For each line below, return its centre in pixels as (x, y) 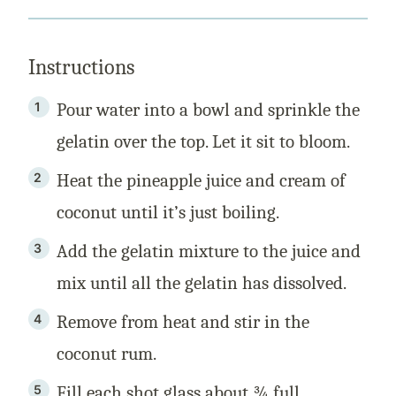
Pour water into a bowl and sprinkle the (208, 110)
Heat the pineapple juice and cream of (201, 181)
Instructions (84, 68)
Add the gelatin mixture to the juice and (209, 251)
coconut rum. (107, 354)
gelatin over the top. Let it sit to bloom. (203, 142)
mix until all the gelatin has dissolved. (202, 283)
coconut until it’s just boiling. (170, 213)
